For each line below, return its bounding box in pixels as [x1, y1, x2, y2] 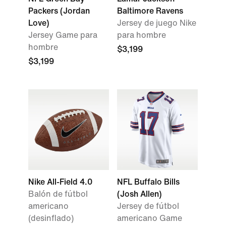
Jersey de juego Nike [117, 19, 196, 27]
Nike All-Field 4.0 [28, 178, 92, 186]
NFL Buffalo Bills [117, 178, 180, 186]
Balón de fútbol [28, 190, 88, 198]
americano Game [117, 214, 182, 222]
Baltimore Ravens [117, 7, 183, 15]
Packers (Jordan [28, 7, 90, 15]
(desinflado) [28, 214, 74, 222]
